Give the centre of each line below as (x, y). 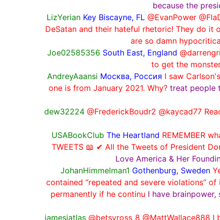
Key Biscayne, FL (114, 17)
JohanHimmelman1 (95, 170)
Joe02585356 (74, 52)
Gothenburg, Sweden (171, 170)
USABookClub (78, 135)
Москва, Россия (131, 76)
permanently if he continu (98, 194)
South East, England (140, 52)
